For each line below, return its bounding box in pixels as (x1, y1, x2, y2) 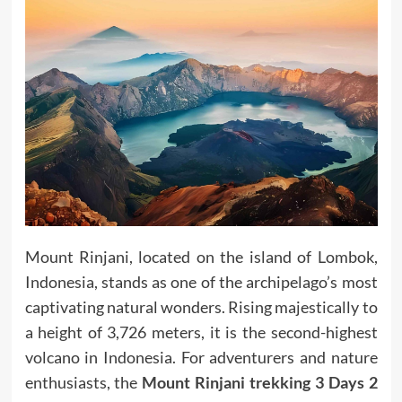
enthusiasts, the (24, 372, 138, 393)
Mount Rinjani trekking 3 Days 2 (142, 372, 378, 393)
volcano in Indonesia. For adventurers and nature (24, 347, 378, 368)
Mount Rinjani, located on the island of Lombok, (24, 247, 378, 267)
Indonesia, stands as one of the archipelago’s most (24, 272, 378, 293)
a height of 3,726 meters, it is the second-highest (24, 322, 378, 343)
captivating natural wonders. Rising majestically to (24, 297, 378, 318)
